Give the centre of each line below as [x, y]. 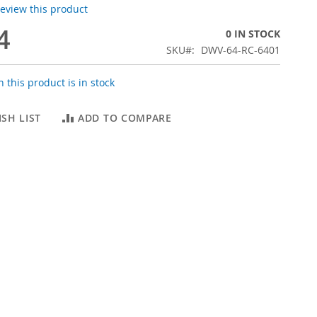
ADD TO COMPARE [125, 118]
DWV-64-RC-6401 [241, 50]
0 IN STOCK [253, 34]
